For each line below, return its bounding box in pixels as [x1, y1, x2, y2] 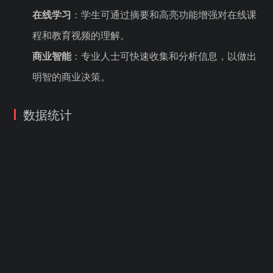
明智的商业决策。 [32, 69, 110, 83]
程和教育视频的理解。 [32, 27, 130, 42]
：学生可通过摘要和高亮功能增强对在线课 [71, 7, 257, 21]
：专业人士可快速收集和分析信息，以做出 [71, 48, 257, 63]
